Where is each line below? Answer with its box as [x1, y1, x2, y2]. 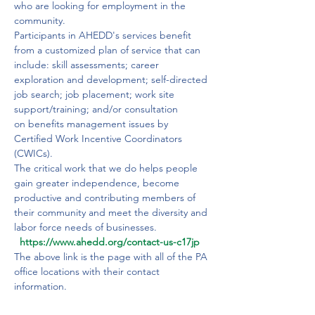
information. [14, 280, 67, 292]
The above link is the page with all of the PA [14, 250, 210, 263]
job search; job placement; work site [14, 88, 177, 101]
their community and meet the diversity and [14, 206, 210, 219]
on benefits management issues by [14, 117, 171, 130]
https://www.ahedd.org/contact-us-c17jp [14, 236, 200, 248]
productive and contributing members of [14, 191, 198, 204]
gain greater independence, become [14, 176, 182, 189]
